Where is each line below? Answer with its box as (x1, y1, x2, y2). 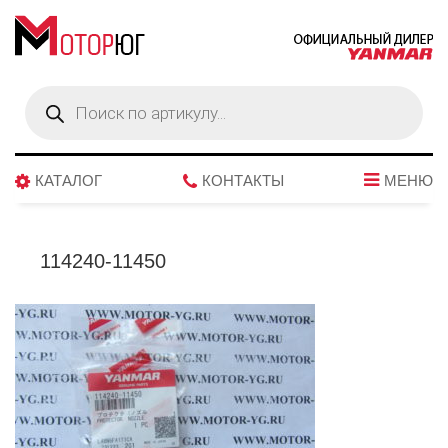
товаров (24, 98, 76, 114)
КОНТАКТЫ (201, 172, 284, 189)
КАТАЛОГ (35, 172, 102, 189)
